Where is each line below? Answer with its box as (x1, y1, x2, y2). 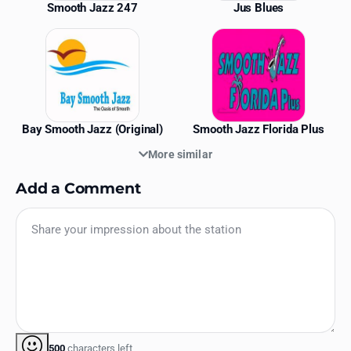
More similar (148, 147, 212, 161)
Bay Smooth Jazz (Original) (21, 121, 164, 136)
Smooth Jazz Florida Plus (193, 121, 324, 136)
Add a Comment (16, 178, 141, 197)
